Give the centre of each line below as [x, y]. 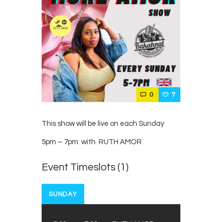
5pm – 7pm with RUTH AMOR [92, 142]
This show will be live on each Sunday [103, 123]
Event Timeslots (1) [85, 167]
